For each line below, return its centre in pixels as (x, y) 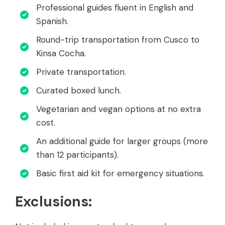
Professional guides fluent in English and (115, 8)
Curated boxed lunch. (79, 91)
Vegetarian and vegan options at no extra (119, 109)
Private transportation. (81, 72)
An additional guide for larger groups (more (122, 141)
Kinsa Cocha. (61, 53)
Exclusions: (53, 202)
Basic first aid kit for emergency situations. (120, 174)
